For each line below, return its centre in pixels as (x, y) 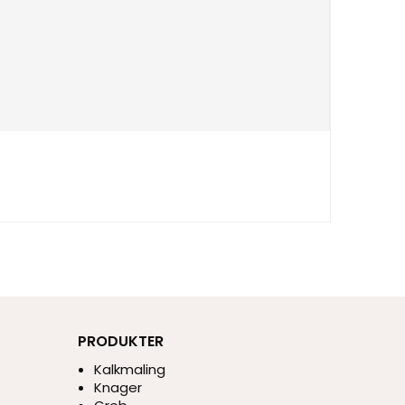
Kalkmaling (129, 369)
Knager (118, 387)
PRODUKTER (121, 342)
